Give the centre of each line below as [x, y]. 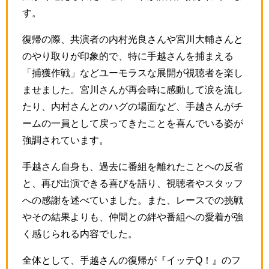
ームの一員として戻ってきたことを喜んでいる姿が [133, 123]
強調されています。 [65, 140]
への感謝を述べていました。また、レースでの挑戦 [133, 200]
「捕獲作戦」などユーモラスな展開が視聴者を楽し [133, 73]
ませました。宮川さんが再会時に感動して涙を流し [133, 90]
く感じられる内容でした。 [80, 234]
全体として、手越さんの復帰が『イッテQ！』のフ [131, 260]
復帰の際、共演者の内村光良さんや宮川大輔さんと [133, 39]
